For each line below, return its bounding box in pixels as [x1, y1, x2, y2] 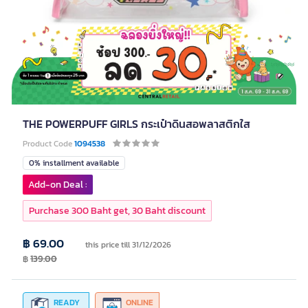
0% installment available [29, 157, 119, 169]
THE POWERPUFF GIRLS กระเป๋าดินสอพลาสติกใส [23, 115, 250, 132]
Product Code [23, 137, 74, 150]
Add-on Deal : [28, 177, 87, 192]
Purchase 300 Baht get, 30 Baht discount [29, 203, 206, 218]
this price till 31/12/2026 [85, 239, 171, 251]
